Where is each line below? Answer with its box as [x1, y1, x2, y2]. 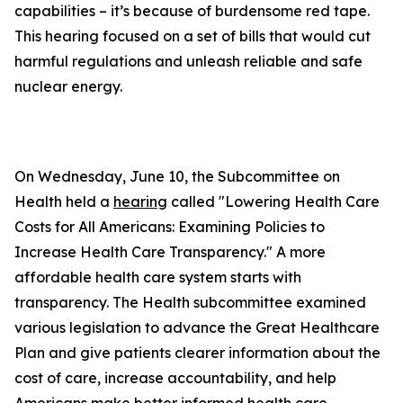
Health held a [14, 193, 113, 210]
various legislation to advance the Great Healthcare [14, 318, 380, 336]
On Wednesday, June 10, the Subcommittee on [14, 167, 340, 185]
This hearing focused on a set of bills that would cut [14, 27, 371, 45]
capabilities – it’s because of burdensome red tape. [14, 2, 370, 20]
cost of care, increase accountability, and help [14, 369, 336, 387]
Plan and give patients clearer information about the [14, 344, 381, 362]
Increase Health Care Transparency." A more [14, 243, 326, 261]
